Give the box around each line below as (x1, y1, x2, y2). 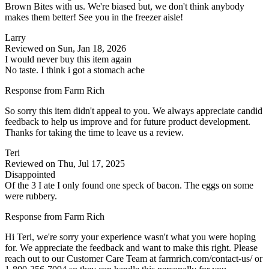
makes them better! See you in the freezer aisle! (5, 11, 183, 22)
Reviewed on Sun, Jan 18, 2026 (5, 43, 126, 53)
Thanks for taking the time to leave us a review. (5, 127, 184, 138)
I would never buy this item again (5, 53, 131, 64)
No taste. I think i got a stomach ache (5, 64, 145, 75)
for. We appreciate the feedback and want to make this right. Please (5, 242, 258, 253)
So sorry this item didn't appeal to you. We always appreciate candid (5, 105, 262, 116)
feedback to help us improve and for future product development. (5, 116, 250, 127)
